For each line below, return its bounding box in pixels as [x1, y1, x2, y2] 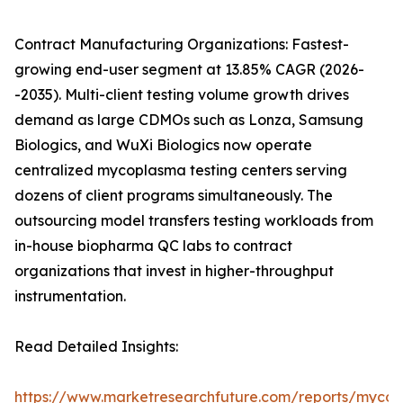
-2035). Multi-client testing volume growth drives [14, 85, 349, 104]
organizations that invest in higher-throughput [14, 262, 334, 281]
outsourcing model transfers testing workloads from [14, 211, 373, 230]
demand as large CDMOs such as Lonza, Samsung [14, 111, 363, 130]
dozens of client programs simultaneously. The [14, 186, 333, 205]
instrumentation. [14, 287, 126, 306]
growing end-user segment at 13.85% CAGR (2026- [14, 60, 364, 79]
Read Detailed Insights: [14, 337, 178, 356]
